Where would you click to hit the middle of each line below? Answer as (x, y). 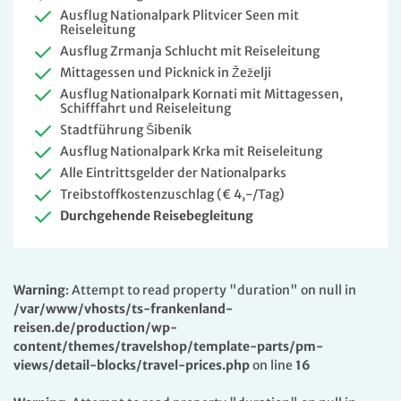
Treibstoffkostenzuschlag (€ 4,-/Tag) (172, 195)
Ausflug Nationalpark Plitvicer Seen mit (179, 16)
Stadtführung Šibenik (126, 130)
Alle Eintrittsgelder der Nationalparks (173, 173)
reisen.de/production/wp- (95, 328)
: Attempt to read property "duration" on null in (211, 290)
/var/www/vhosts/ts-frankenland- (123, 309)
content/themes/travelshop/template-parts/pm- (168, 347)
